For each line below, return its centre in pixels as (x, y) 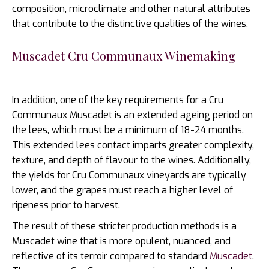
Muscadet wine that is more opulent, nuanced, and (121, 241)
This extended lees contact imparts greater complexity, (133, 145)
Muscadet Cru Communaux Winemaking (124, 55)
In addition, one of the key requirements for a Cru (118, 100)
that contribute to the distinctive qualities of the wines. (130, 23)
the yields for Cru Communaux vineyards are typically (129, 175)
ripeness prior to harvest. (66, 205)
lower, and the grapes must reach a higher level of (122, 190)
